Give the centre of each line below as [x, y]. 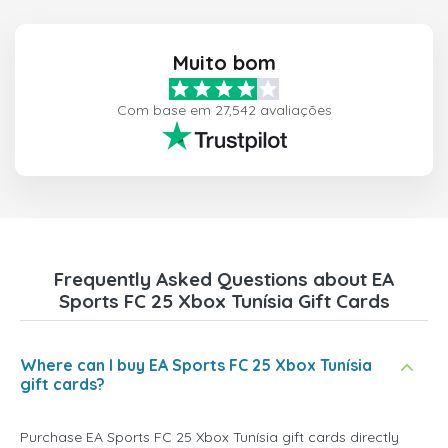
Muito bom [224, 63]
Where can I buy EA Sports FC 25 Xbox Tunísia [196, 365]
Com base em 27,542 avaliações [224, 110]
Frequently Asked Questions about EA [224, 279]
